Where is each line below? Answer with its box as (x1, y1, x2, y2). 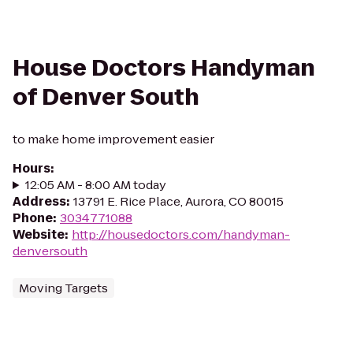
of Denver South (13, 82, 199, 113)
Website (13, 226, 65, 243)
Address (13, 193, 66, 210)
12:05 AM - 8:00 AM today (24, 176, 166, 193)
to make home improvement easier (13, 131, 214, 147)
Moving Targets (19, 280, 108, 296)
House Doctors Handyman (13, 53, 315, 84)
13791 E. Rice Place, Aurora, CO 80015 (73, 193, 284, 210)
